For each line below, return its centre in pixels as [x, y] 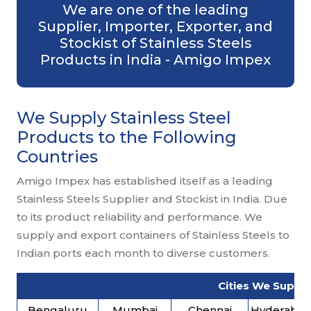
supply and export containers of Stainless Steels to [153, 235]
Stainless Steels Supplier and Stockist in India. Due [152, 199]
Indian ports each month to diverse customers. [143, 253]
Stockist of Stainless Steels [155, 43]
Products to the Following [127, 137]
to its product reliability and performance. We [140, 217]
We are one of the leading [155, 10]
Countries [57, 157]
